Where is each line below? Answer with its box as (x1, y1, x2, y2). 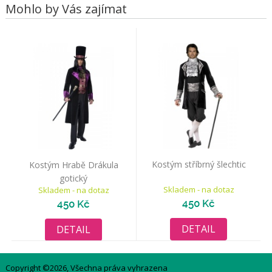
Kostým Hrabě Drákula (29, 159, 118, 171)
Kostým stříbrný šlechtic (151, 158, 246, 171)
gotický (59, 172, 88, 185)
